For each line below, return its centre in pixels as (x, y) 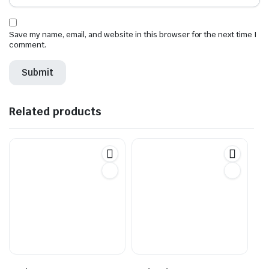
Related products (55, 111)
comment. (28, 44)
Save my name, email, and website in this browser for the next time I (133, 34)
